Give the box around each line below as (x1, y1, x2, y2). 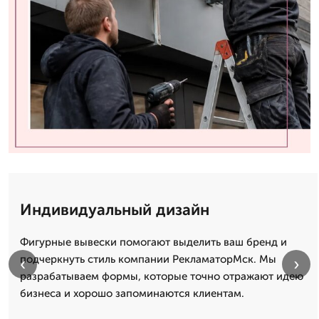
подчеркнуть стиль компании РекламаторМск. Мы (20, 253, 276, 266)
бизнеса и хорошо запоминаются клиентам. (20, 287, 244, 300)
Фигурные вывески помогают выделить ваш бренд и (20, 236, 287, 249)
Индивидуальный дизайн (20, 200, 209, 220)
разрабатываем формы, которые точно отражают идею (20, 270, 303, 283)
